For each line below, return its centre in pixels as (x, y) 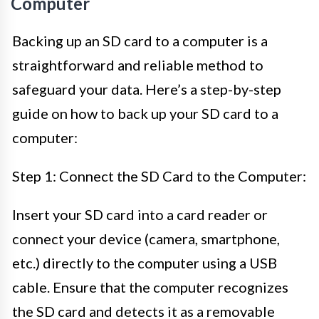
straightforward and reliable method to (138, 64)
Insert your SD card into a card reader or (140, 214)
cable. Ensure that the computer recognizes (150, 287)
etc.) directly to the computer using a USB (145, 262)
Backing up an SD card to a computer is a (140, 40)
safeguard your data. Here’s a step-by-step (147, 89)
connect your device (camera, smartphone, (146, 238)
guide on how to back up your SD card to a (145, 113)
